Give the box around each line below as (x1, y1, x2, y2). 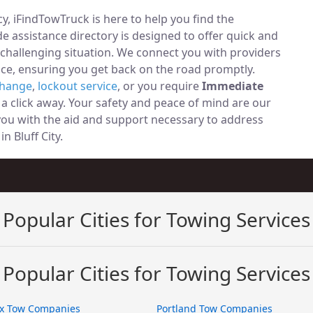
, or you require (117, 78, 202, 94)
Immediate (202, 78, 263, 94)
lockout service (38, 78, 117, 94)
